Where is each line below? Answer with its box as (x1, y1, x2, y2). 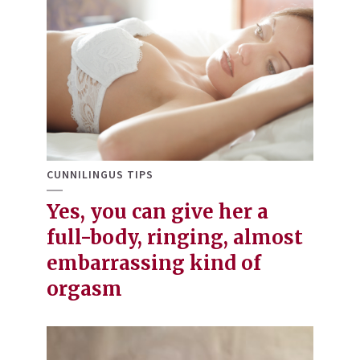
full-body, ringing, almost (47, 225, 303, 251)
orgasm (47, 276, 122, 302)
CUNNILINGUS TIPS (47, 167, 153, 182)
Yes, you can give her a (47, 199, 268, 225)
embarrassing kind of (47, 251, 261, 276)
